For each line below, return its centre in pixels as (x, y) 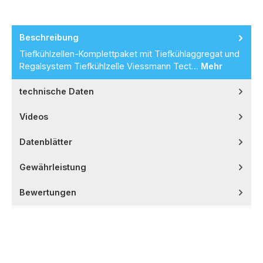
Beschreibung (49, 38)
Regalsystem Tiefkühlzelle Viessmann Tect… (110, 66)
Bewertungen (48, 192)
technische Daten (57, 91)
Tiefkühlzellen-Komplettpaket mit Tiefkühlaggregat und (129, 53)
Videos (34, 116)
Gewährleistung (53, 167)
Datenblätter (46, 141)
